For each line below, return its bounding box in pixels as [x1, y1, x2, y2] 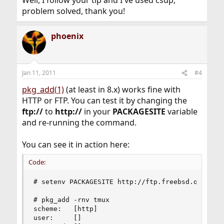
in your [81, 106, 112, 117]
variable [165, 106, 197, 117]
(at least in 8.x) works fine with [63, 84, 180, 95]
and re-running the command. [21, 117, 136, 128]
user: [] [33, 214, 81, 221]
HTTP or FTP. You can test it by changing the [21, 95, 187, 106]
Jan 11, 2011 [21, 68, 56, 77]
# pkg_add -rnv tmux [33, 196, 109, 203]
